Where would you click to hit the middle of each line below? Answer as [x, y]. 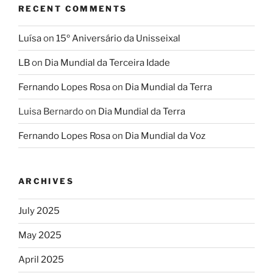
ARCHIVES [46, 181]
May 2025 [40, 236]
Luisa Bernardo [51, 111]
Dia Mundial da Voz [165, 136]
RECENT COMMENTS [73, 8]
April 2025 [41, 260]
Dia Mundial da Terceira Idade [107, 62]
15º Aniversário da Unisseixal [118, 38]
